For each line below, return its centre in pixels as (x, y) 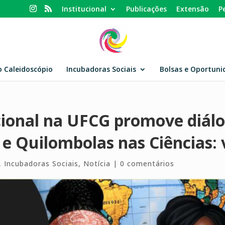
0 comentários (147, 163)
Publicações (146, 9)
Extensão (193, 9)
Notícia (97, 163)
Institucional (84, 9)
